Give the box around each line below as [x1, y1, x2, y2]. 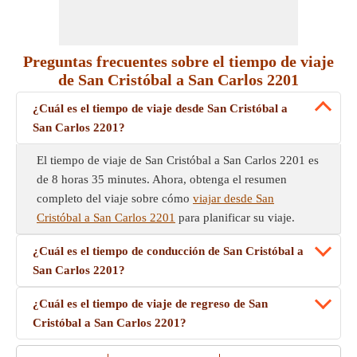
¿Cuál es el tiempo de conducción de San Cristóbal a [33, 245, 304, 257]
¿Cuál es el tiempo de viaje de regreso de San [33, 297, 268, 310]
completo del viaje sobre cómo [37, 192, 193, 205]
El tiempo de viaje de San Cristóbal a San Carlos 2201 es [37, 154, 319, 167]
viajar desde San [193, 192, 274, 205]
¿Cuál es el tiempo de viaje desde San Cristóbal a [33, 102, 288, 115]
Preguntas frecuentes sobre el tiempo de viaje [23, 53, 334, 70]
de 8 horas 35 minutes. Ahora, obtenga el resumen [37, 173, 287, 186]
